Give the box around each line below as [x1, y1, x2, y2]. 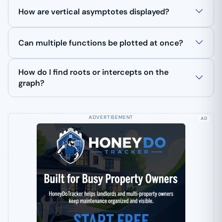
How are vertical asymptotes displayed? [18, 6, 169, 17]
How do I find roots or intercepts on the [18, 67, 168, 78]
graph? [18, 78, 45, 89]
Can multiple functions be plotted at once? [18, 37, 183, 48]
